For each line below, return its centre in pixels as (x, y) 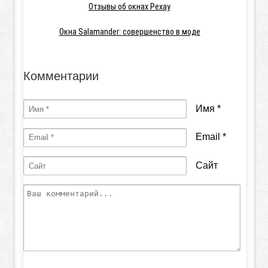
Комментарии (61, 76)
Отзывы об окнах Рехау (130, 6)
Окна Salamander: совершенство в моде (130, 31)
